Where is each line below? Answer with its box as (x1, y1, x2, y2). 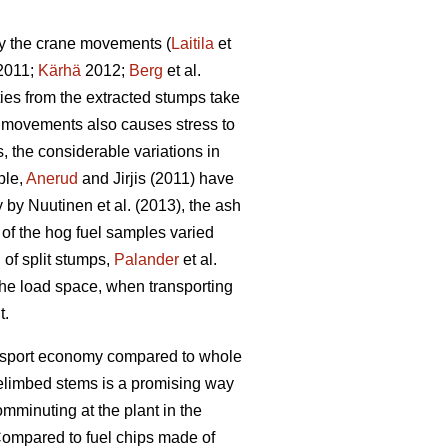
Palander (114, 250, 179, 268)
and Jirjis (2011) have (78, 169, 234, 187)
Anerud (26, 169, 78, 187)
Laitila (171, 34, 214, 52)
